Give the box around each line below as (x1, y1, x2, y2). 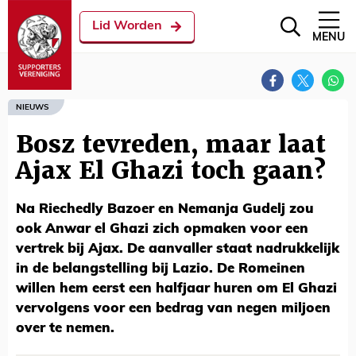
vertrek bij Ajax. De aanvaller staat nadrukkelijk (16, 242, 339, 256)
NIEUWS (16, 103, 48, 112)
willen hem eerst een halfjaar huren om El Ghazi (16, 282, 337, 296)
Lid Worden (92, 20, 162, 33)
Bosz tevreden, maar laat (16, 129, 326, 160)
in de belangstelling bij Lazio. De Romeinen (16, 262, 305, 276)
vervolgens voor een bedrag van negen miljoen (16, 302, 331, 315)
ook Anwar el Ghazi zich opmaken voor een (16, 222, 308, 236)
